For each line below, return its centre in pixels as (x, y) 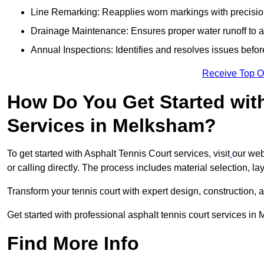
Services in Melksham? (112, 126)
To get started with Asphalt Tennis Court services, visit (118, 154)
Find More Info (73, 244)
